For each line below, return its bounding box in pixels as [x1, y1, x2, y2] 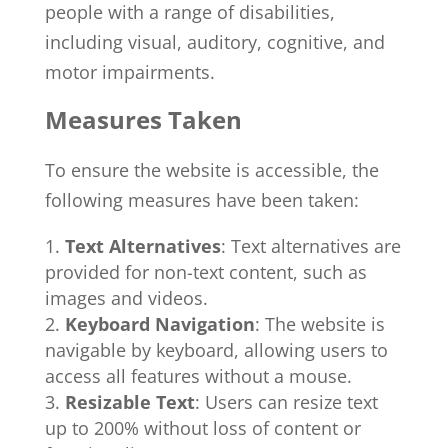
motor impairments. [44, 60, 215, 84]
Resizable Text [64, 390, 195, 414]
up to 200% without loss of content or [44, 416, 361, 440]
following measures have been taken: [44, 188, 359, 212]
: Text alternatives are [220, 234, 401, 258]
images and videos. [44, 286, 208, 310]
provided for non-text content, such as [44, 260, 367, 284]
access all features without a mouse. [44, 364, 352, 388]
